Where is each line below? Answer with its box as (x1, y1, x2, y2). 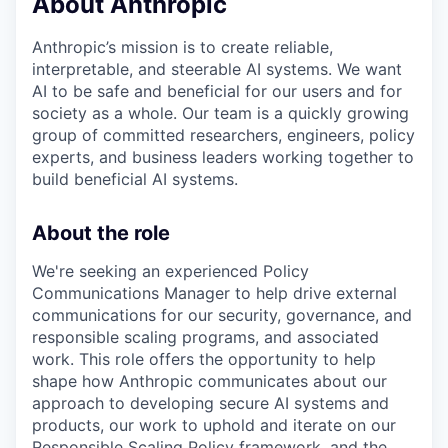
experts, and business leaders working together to (32, 147, 414, 168)
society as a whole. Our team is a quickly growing (32, 103, 409, 124)
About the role (32, 221, 170, 246)
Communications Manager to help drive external (32, 283, 397, 304)
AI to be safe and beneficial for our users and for (32, 81, 402, 102)
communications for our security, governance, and (32, 305, 412, 326)
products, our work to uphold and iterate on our (32, 415, 396, 436)
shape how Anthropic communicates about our (32, 371, 387, 392)
